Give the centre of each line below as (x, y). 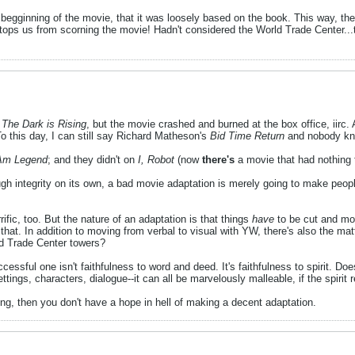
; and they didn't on (93, 160)
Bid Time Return (247, 136)
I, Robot (156, 160)
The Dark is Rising (44, 124)
